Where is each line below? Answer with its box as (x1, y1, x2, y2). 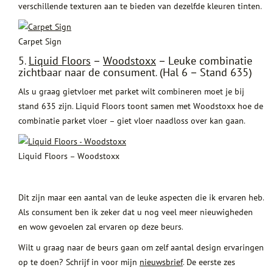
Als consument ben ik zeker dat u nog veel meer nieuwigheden (18, 207, 253, 218)
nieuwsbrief (140, 257, 183, 268)
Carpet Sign (18, 36, 62, 48)
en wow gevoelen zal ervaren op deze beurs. (18, 221, 183, 233)
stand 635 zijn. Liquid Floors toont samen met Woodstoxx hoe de (18, 101, 263, 112)
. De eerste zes (183, 257, 235, 268)
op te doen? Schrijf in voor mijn (18, 257, 140, 268)
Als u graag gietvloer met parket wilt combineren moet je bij (18, 86, 244, 97)
